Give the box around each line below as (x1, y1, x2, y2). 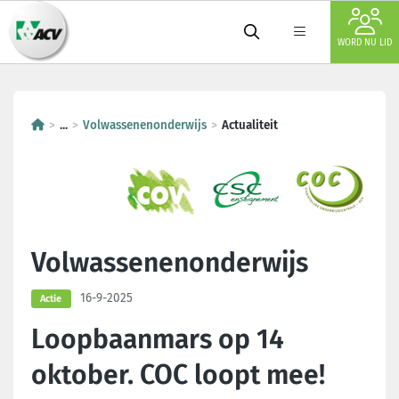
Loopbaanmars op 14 (31, 322, 284, 355)
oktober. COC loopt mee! (31, 358, 325, 391)
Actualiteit (222, 118, 278, 133)
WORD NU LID (338, 37, 392, 48)
